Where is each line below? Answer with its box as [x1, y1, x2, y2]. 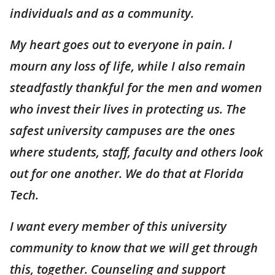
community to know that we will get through [10, 239, 258, 256]
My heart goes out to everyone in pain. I [10, 36, 232, 53]
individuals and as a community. [10, 5, 194, 21]
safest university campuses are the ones [10, 122, 235, 139]
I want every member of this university [10, 218, 227, 234]
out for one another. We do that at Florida [10, 165, 244, 182]
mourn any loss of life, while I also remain [10, 58, 246, 74]
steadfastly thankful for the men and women [10, 79, 262, 96]
